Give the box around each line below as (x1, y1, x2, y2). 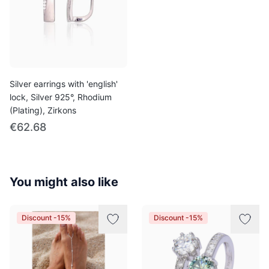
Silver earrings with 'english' (10, 79, 118, 89)
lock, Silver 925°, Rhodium (10, 92, 112, 102)
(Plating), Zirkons (10, 105, 76, 115)
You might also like (10, 175, 118, 189)
